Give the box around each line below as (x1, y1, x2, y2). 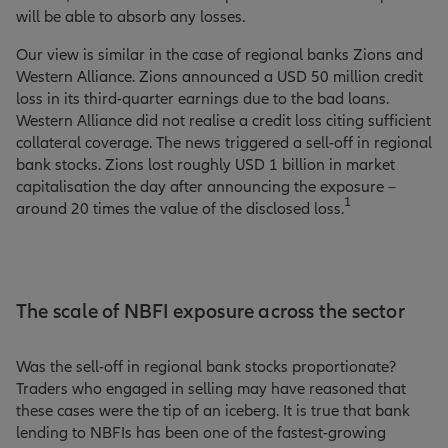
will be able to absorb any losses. (16, 7, 245, 27)
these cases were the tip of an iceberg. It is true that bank (16, 401, 410, 421)
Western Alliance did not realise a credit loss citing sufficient (16, 111, 431, 131)
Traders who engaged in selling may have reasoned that (16, 379, 406, 399)
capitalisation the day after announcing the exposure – (16, 177, 396, 197)
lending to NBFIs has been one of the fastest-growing (16, 423, 386, 443)
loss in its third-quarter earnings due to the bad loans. (16, 89, 389, 109)
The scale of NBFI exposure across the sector (16, 300, 405, 324)
